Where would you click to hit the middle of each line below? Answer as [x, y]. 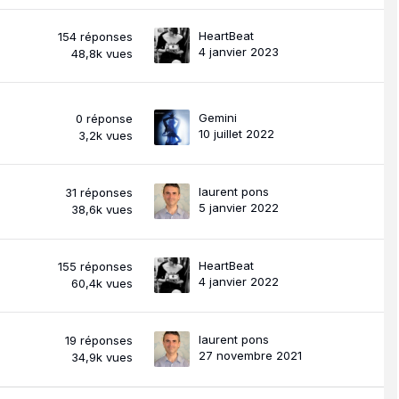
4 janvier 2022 [239, 281]
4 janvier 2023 [239, 51]
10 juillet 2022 [236, 133]
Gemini [218, 117]
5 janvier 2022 [239, 207]
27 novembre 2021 [250, 355]
